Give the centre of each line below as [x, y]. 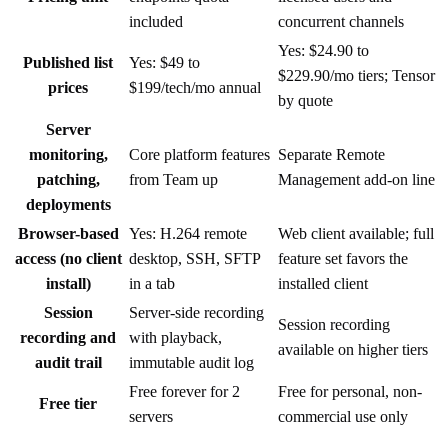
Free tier [68, 403]
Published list [68, 62]
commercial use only [343, 416]
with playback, [175, 337]
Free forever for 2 [184, 391]
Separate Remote [331, 154]
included [156, 21]
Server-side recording [196, 312]
